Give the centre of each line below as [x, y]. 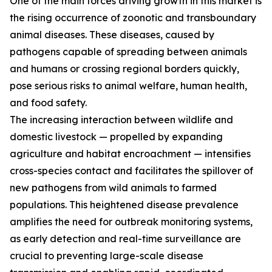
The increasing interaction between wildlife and [121, 120]
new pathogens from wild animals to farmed [113, 188]
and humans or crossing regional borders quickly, [124, 69]
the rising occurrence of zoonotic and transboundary [133, 18]
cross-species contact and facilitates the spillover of [131, 171]
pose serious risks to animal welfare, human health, [128, 86]
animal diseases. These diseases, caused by [112, 35]
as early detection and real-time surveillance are [125, 239]
